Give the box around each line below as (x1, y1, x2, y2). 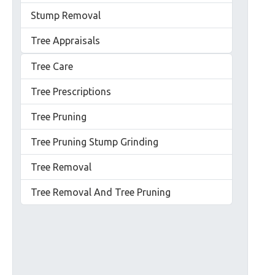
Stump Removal (31, 10, 101, 21)
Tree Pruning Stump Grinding (31, 136, 158, 147)
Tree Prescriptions (31, 86, 111, 97)
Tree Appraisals (31, 35, 100, 46)
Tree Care (31, 61, 73, 72)
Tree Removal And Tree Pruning (31, 187, 171, 198)
